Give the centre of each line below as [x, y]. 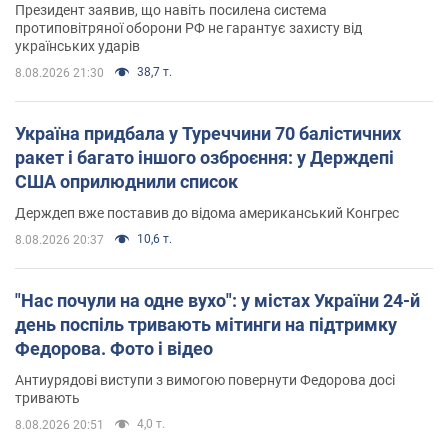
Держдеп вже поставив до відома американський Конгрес [207, 212]
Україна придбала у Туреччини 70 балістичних [208, 133]
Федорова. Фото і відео [114, 348]
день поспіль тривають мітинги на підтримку [206, 324]
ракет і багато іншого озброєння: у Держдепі [204, 157]
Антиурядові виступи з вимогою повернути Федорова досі [205, 379]
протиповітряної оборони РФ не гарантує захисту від [188, 27]
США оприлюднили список [126, 181]
